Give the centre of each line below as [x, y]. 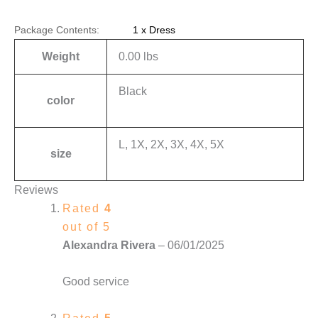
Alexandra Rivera [110, 245]
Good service [96, 282]
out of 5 [87, 226]
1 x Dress [153, 29]
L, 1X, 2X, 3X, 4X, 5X [171, 144]
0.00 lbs [138, 56]
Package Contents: [57, 29]
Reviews [36, 190]
